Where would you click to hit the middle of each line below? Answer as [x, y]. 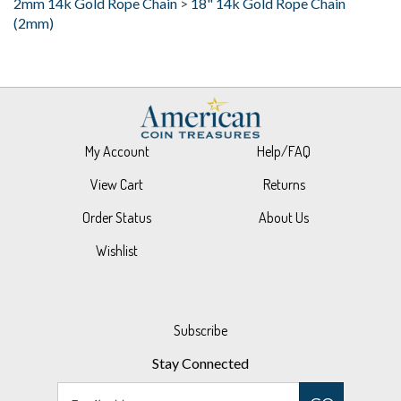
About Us [284, 191]
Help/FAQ [284, 125]
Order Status [117, 191]
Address [225, 384]
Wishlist [117, 224]
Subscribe [200, 304]
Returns [284, 158]
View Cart [117, 158]
